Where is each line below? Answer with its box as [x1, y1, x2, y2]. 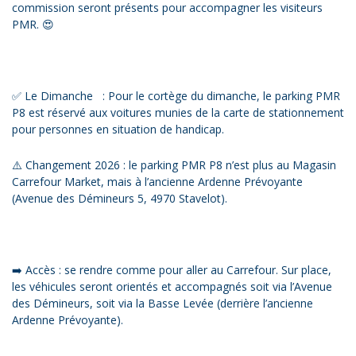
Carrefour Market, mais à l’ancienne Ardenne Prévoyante [12, 173, 303, 189]
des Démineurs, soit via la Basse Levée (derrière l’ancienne [12, 295, 313, 311]
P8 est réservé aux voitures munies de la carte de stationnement [12, 104, 344, 120]
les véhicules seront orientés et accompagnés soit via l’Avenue [12, 278, 332, 294]
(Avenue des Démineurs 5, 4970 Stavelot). [12, 190, 227, 206]
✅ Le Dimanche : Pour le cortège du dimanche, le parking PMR [12, 87, 340, 103]
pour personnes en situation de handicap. [12, 121, 224, 137]
